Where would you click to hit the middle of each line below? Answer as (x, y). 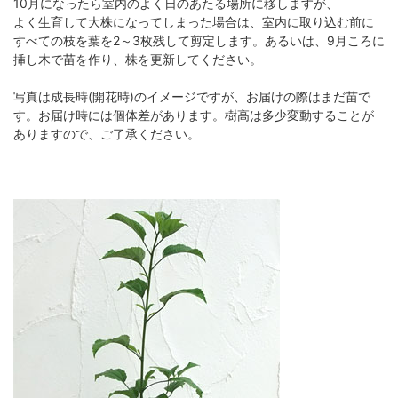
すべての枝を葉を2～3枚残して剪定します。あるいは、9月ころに (199, 41)
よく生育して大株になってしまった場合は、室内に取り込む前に (194, 22)
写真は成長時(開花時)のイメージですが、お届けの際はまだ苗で (192, 97)
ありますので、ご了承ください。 (107, 134)
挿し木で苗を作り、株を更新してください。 (138, 60)
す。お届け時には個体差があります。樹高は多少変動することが (194, 115)
